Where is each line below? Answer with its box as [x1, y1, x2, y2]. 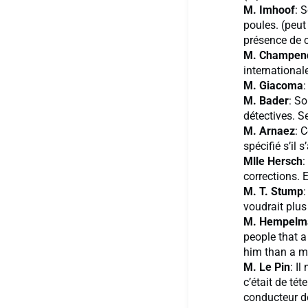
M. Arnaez [243, 124, 295, 138]
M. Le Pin [243, 261, 290, 274]
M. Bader [243, 94, 289, 108]
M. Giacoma [243, 79, 303, 93]
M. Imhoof [243, 3, 295, 17]
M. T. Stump [243, 185, 303, 199]
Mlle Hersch [243, 155, 302, 168]
